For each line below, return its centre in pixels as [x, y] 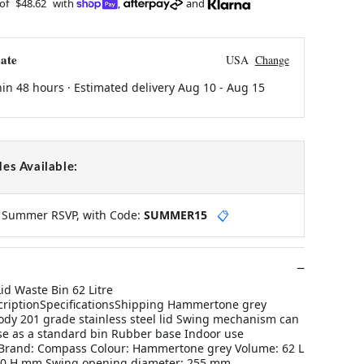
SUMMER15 [175, 214]
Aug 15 [245, 87]
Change [272, 59]
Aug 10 [197, 87]
